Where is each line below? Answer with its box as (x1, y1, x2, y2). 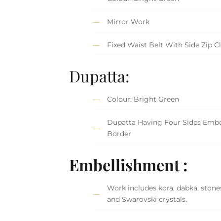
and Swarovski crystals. (107, 195, 187, 204)
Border (107, 129, 132, 139)
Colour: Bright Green (107, 95, 180, 104)
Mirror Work (107, 17, 150, 27)
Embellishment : (69, 153, 188, 175)
